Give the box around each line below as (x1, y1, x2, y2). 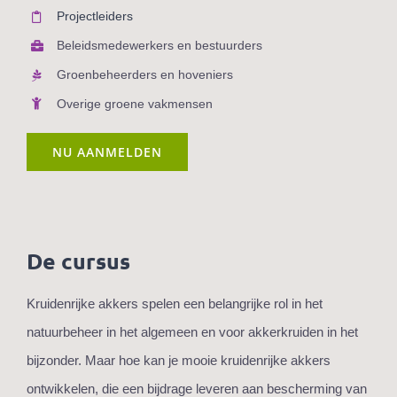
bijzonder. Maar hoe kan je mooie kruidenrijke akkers (27, 353, 331, 369)
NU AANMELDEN (52, 144, 162, 161)
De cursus (27, 246, 130, 276)
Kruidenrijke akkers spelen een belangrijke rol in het (27, 296, 323, 312)
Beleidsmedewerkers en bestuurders (56, 37, 262, 52)
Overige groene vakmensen (56, 96, 213, 111)
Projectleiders (56, 9, 133, 24)
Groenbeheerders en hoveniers (56, 66, 233, 82)
